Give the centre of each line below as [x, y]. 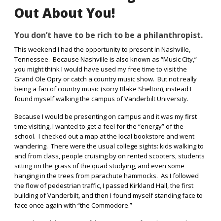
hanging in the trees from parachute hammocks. [86, 176]
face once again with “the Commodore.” [73, 205]
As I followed [180, 176]
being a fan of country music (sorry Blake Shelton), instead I [103, 89]
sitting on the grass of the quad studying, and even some [99, 166]
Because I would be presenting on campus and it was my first [106, 117]
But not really [177, 79]
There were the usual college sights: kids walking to [127, 146]
